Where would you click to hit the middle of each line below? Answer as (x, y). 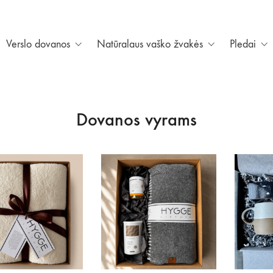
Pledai (243, 44)
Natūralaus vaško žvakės (150, 44)
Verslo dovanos (38, 44)
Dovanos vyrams (136, 119)
